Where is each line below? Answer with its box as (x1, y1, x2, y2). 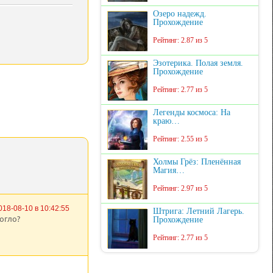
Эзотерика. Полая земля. (153, 58, 243, 68)
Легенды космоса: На (153, 108, 230, 117)
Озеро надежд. (153, 9, 207, 18)
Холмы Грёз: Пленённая (153, 157, 241, 166)
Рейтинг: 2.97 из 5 (153, 184, 208, 193)
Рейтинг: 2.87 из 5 (153, 36, 208, 44)
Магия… (153, 166, 185, 175)
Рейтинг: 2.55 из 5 (153, 135, 208, 143)
